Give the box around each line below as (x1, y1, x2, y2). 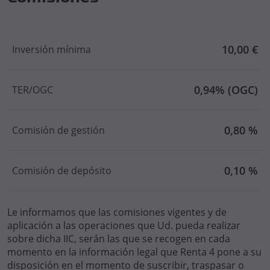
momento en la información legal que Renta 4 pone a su (7, 245, 262, 259)
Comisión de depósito (12, 164, 111, 177)
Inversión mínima (12, 43, 91, 56)
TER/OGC (12, 83, 53, 96)
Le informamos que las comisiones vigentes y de (7, 206, 227, 219)
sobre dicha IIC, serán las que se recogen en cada (7, 232, 230, 245)
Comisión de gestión (12, 124, 105, 137)
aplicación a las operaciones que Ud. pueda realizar (7, 219, 240, 232)
